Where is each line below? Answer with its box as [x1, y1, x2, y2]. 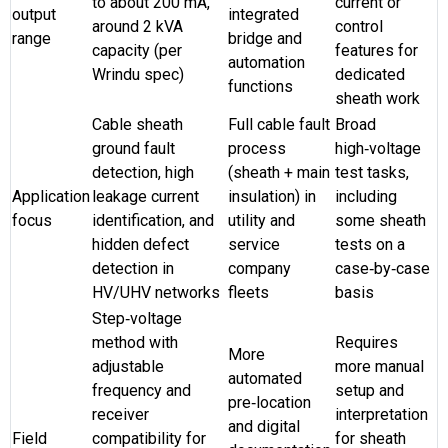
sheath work [335, 88, 420, 108]
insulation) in [228, 186, 316, 206]
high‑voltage [335, 138, 421, 158]
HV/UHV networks [92, 282, 220, 302]
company [228, 258, 291, 278]
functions [228, 76, 293, 96]
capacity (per [92, 40, 182, 60]
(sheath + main [228, 162, 330, 182]
